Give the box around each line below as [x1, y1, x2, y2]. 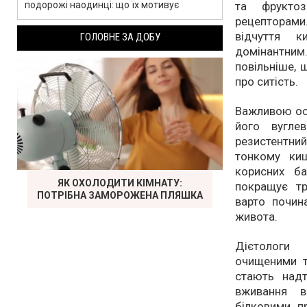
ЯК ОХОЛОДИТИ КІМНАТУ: [58, 177, 182, 188]
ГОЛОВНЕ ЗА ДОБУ [79, 31, 160, 43]
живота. [235, 210, 278, 224]
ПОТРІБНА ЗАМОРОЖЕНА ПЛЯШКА [37, 190, 203, 201]
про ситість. [235, 75, 298, 89]
